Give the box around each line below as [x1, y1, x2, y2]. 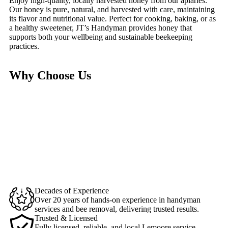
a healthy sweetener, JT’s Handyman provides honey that [9, 23, 192, 32]
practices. [9, 41, 39, 50]
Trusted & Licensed [35, 213, 98, 222]
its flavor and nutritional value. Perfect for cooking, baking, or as [9, 14, 216, 23]
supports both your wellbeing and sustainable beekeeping [9, 32, 192, 41]
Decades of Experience [35, 186, 109, 195]
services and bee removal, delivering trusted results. [35, 204, 199, 213]
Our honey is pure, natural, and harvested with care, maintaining [9, 5, 215, 14]
